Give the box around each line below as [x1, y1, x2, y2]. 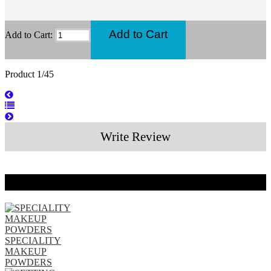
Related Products [5, 174, 112, 190]
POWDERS [5, 256, 52, 267]
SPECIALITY [5, 235, 61, 246]
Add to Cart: [5, 29, 55, 40]
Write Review [97, 129, 174, 143]
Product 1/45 [5, 68, 54, 79]
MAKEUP [5, 246, 47, 256]
